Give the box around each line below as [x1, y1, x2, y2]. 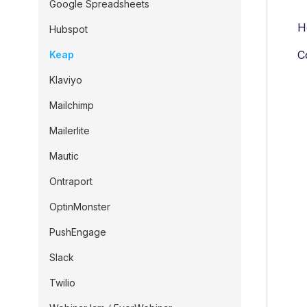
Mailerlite [49, 125, 90, 136]
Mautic [49, 150, 79, 162]
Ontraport [49, 175, 93, 187]
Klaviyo [49, 74, 82, 86]
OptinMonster [49, 201, 110, 212]
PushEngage [49, 226, 106, 238]
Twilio [49, 277, 75, 288]
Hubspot [49, 23, 88, 35]
